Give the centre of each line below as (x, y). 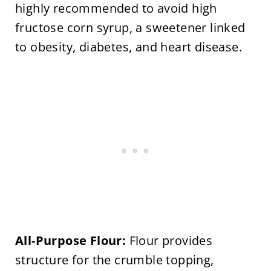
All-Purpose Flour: (70, 241)
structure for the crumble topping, (114, 260)
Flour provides (169, 241)
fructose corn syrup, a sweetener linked (130, 28)
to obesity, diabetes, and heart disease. (128, 47)
